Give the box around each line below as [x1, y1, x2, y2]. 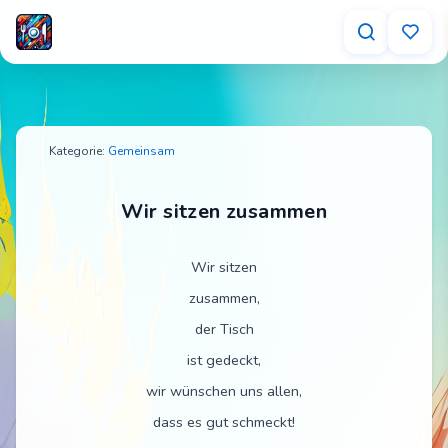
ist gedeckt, [187, 350, 261, 370]
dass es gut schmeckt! [153, 412, 295, 432]
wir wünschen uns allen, [146, 381, 302, 401]
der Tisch [194, 319, 254, 339]
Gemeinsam [108, 143, 175, 159]
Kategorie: [49, 143, 105, 159]
